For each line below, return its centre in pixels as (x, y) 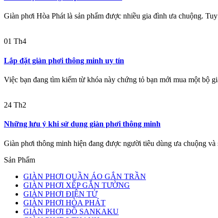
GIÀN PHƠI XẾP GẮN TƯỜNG (77, 185)
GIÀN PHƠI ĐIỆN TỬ (60, 194)
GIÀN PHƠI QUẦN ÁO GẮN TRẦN (85, 176)
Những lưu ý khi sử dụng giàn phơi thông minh (82, 124)
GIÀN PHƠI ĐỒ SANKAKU (71, 211)
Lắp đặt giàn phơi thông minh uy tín (64, 60)
